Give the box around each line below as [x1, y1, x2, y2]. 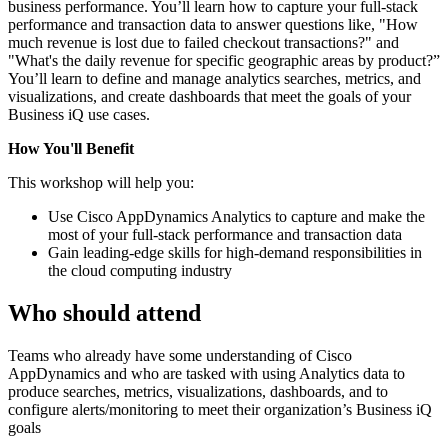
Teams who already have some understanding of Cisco [8, 346, 352, 364]
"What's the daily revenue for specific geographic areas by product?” [8, 51, 440, 69]
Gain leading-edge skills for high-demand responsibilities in [48, 243, 422, 261]
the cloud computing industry [48, 261, 232, 279]
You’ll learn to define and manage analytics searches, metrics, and [8, 69, 421, 87]
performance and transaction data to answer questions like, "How [8, 15, 418, 33]
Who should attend [8, 299, 201, 326]
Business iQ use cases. [8, 105, 150, 123]
